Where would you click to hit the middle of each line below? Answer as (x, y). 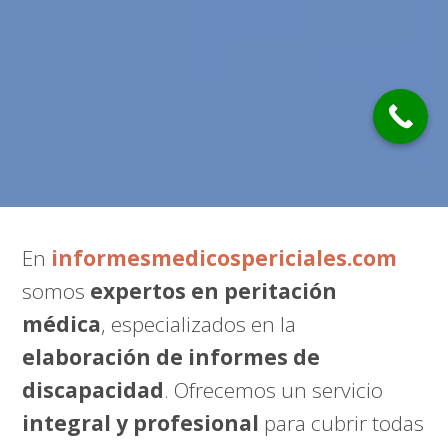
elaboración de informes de (171, 357)
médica (62, 324)
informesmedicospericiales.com (224, 258)
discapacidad (93, 390)
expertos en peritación (214, 291)
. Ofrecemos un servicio (274, 390)
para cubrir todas (342, 423)
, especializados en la (199, 324)
